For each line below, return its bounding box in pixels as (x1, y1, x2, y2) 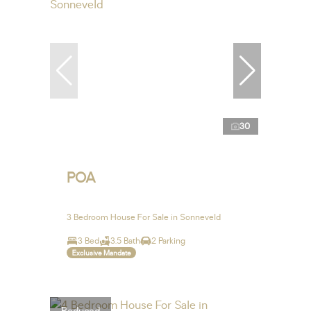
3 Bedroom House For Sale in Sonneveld (67, 212, 221, 224)
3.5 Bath (110, 235, 140, 247)
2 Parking (151, 235, 185, 247)
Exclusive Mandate (72, 248, 131, 258)
